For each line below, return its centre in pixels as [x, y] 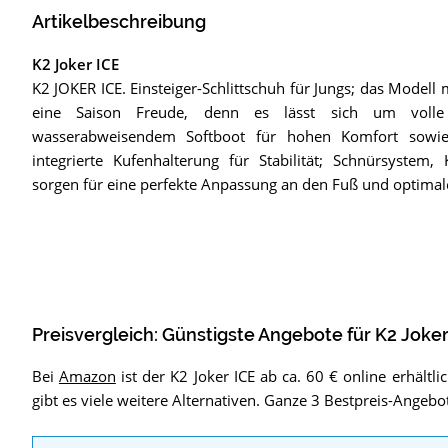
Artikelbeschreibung [118, 22]
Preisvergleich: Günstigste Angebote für [203, 334]
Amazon [87, 376]
